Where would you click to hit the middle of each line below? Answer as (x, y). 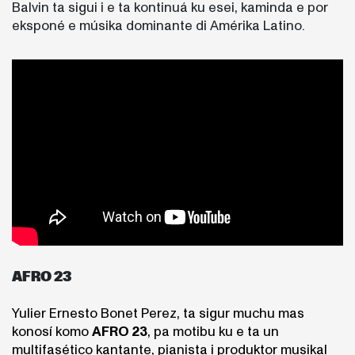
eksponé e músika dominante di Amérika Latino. (158, 25)
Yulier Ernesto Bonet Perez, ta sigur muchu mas (158, 314)
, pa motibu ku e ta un (213, 332)
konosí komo (52, 332)
